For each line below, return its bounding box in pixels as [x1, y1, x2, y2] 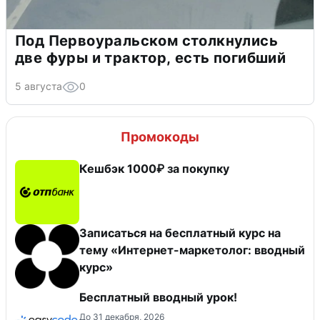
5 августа [15, 79, 62, 92]
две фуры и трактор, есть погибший [15, 49, 286, 66]
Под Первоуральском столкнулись [15, 31, 278, 49]
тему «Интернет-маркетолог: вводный [79, 242, 305, 257]
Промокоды [121, 129, 199, 144]
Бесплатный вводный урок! [79, 289, 237, 304]
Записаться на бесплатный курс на [79, 225, 281, 240]
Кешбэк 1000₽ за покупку [79, 161, 229, 176]
